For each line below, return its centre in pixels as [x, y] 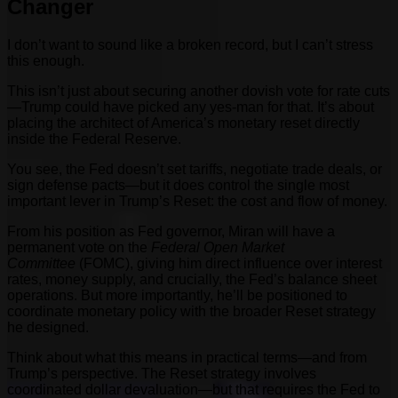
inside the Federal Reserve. [94, 139]
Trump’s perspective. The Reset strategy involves [162, 374]
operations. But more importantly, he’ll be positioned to [177, 296]
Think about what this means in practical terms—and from [187, 358]
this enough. [46, 61]
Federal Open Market [218, 248]
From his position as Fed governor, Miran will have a [171, 232]
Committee [41, 264]
